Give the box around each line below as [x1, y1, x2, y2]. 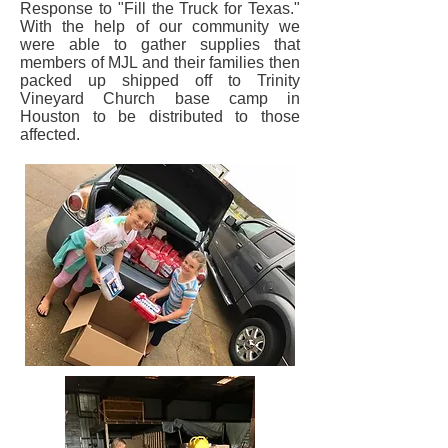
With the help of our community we [20, 18, 300, 35]
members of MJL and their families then [20, 54, 300, 71]
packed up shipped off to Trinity [20, 72, 300, 89]
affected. [20, 126, 84, 143]
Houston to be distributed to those [20, 108, 300, 125]
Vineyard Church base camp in [20, 90, 300, 107]
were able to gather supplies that [20, 36, 300, 53]
